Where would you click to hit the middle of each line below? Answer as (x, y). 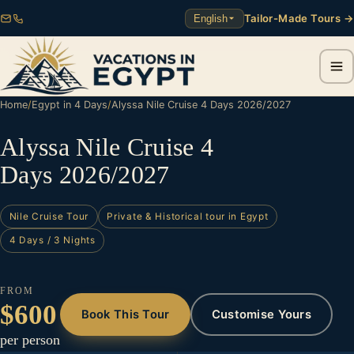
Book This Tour (125, 315)
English (210, 18)
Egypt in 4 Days (70, 105)
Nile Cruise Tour (49, 216)
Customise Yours (262, 315)
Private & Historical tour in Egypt (188, 216)
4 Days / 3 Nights (52, 241)
